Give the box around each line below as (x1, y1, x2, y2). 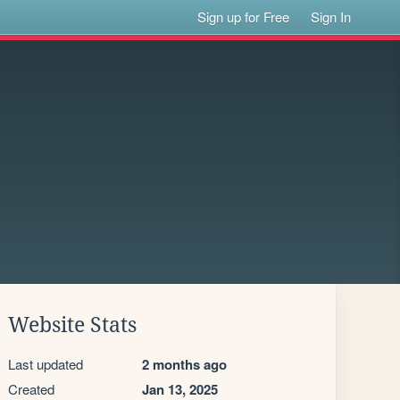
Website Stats (8, 313, 137, 337)
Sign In (311, 7, 352, 26)
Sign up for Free (197, 7, 290, 26)
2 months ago (142, 354, 227, 374)
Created (8, 379, 54, 398)
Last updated (8, 354, 83, 373)
